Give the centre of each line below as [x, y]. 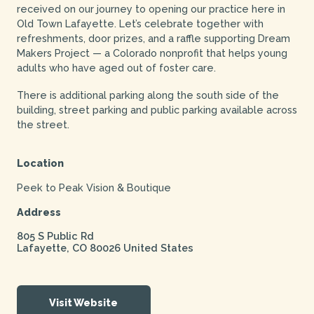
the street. [43, 124]
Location [40, 163]
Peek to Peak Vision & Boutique [94, 187]
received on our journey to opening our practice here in [151, 9]
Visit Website [84, 303]
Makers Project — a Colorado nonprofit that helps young [152, 53]
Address [39, 212]
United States [158, 248]
